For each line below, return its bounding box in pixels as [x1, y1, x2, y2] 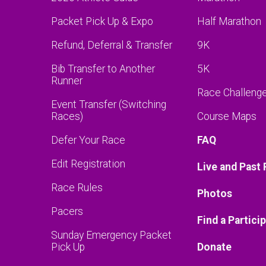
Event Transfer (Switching [50, 99, 166, 110]
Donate [197, 241, 232, 253]
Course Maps [197, 110, 256, 122]
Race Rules [50, 182, 103, 194]
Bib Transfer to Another [50, 63, 155, 75]
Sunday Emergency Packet [50, 229, 172, 241]
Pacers [50, 205, 83, 217]
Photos [197, 188, 232, 199]
